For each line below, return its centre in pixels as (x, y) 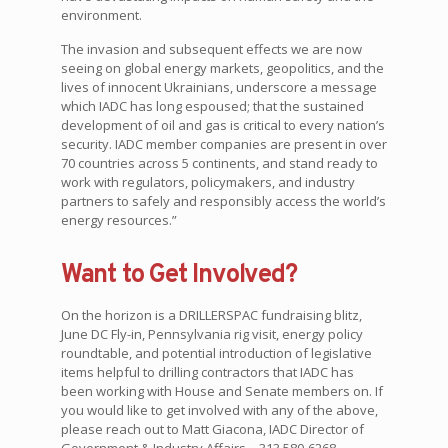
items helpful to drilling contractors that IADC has (207, 372)
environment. (101, 15)
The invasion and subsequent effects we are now (211, 49)
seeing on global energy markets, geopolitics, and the (222, 68)
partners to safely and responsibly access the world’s (223, 201)
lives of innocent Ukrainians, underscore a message (218, 87)
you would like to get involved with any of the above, (219, 410)
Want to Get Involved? (178, 276)
